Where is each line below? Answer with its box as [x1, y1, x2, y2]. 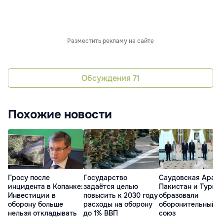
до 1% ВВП [83, 208, 118, 218]
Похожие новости [8, 107, 112, 122]
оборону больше [8, 199, 63, 209]
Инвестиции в [8, 190, 56, 200]
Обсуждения [81, 73, 133, 83]
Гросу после [8, 173, 50, 182]
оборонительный [159, 199, 216, 209]
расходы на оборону [83, 199, 152, 209]
